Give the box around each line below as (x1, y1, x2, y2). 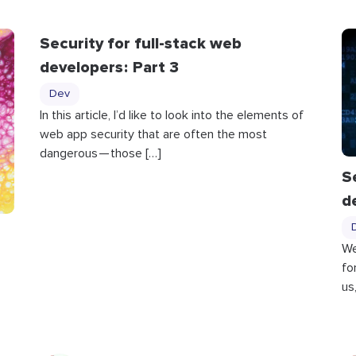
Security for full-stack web (39, 34, 242, 53)
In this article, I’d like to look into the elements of (39, 109, 304, 122)
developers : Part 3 (39, 58, 179, 77)
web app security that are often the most (39, 128, 267, 141)
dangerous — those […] (39, 147, 161, 160)
